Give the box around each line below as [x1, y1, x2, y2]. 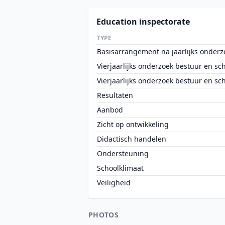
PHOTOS [88, 210, 119, 219]
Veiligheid [97, 178, 131, 187]
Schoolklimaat [97, 163, 144, 173]
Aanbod [97, 105, 123, 115]
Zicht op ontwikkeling [97, 120, 169, 129]
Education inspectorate [96, 16, 190, 27]
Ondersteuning [97, 149, 149, 158]
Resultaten [97, 90, 133, 100]
